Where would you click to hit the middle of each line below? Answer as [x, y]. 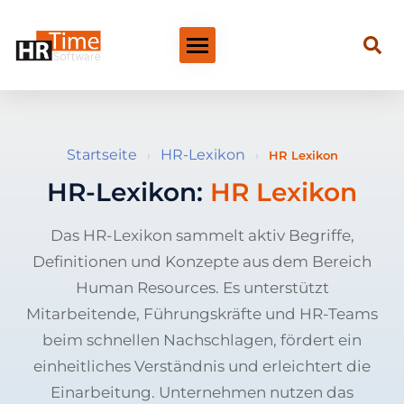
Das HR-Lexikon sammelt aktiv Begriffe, [202, 235]
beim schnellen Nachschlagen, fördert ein [202, 340]
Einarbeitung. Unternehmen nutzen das [202, 392]
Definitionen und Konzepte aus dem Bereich [202, 261]
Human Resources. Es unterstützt [202, 287]
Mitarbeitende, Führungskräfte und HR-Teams [202, 313]
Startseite [101, 155]
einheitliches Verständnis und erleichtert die [202, 366]
